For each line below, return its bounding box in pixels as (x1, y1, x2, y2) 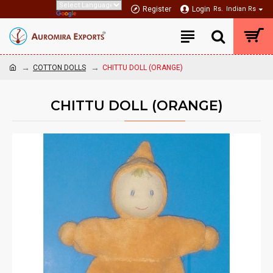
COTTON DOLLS (33, 63, 86, 72)
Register (143, 5, 171, 13)
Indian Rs (226, 5, 256, 13)
